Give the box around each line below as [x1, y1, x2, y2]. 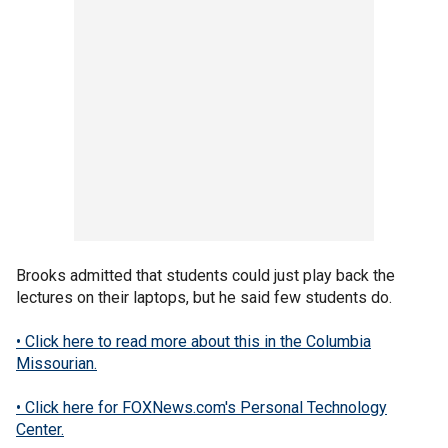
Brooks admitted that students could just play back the [16, 266, 395, 285]
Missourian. [16, 354, 97, 373]
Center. [16, 420, 64, 439]
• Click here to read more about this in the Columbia [16, 332, 371, 351]
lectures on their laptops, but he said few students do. [16, 288, 392, 307]
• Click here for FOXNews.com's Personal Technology [16, 398, 387, 417]
